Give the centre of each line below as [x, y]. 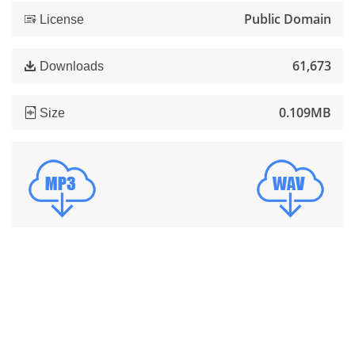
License [60, 19]
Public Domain [288, 19]
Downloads [70, 66]
